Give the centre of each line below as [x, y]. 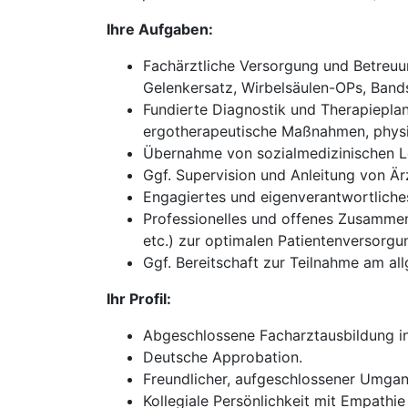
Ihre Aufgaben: [160, 29]
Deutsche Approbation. [223, 357]
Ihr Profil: [139, 299]
